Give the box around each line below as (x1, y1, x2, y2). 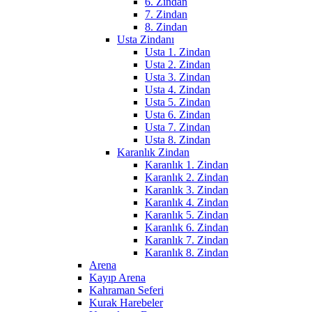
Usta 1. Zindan (145, 46, 210, 58)
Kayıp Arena (89, 272, 146, 284)
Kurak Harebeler (89, 297, 163, 309)
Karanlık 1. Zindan (145, 159, 228, 171)
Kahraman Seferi (89, 284, 164, 297)
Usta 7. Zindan (145, 121, 210, 134)
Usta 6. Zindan (145, 109, 210, 121)
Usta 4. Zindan (145, 84, 210, 96)
